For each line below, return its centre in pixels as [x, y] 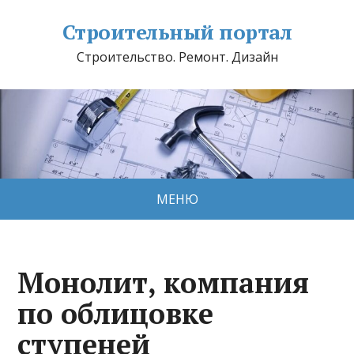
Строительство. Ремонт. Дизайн [177, 57]
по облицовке [116, 313]
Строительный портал [177, 32]
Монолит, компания [164, 282]
